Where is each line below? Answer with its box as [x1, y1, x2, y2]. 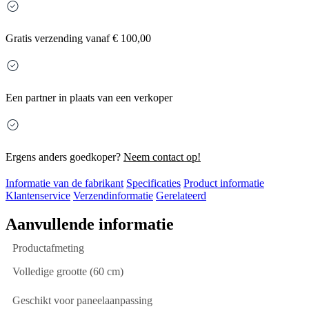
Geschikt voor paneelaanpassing [12, 294, 152, 306]
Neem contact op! [123, 150, 201, 163]
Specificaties [126, 177, 181, 189]
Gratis [6, 32, 32, 44]
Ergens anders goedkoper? [6, 150, 123, 163]
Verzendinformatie [73, 189, 153, 201]
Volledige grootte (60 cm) [12, 265, 123, 277]
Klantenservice [6, 189, 70, 201]
